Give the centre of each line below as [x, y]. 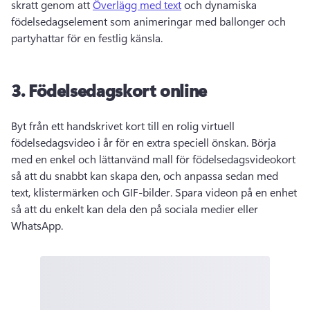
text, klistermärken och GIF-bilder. [93, 192]
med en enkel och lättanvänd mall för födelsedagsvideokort [153, 159]
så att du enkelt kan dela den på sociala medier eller [135, 209]
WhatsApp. [38, 226]
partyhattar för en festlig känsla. [88, 38]
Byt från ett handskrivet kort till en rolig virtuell [123, 126]
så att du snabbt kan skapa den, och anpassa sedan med [145, 176]
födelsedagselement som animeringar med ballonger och [148, 21]
